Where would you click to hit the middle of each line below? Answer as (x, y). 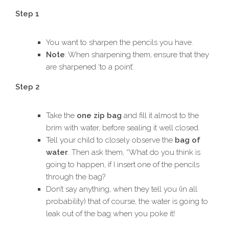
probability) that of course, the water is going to (127, 202)
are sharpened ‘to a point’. (90, 67)
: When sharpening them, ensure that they (137, 55)
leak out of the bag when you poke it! (110, 214)
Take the (61, 116)
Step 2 (28, 87)
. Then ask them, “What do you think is (134, 153)
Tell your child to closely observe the (110, 140)
